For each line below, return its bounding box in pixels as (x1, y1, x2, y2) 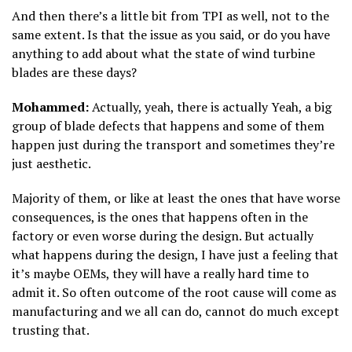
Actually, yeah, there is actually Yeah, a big (89, 97, 332, 115)
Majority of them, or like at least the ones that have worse (12, 189, 340, 207)
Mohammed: (12, 97, 89, 115)
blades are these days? (12, 63, 137, 81)
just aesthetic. (12, 154, 91, 172)
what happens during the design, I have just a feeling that (12, 245, 339, 263)
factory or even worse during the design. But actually (12, 226, 313, 244)
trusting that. (12, 321, 90, 339)
